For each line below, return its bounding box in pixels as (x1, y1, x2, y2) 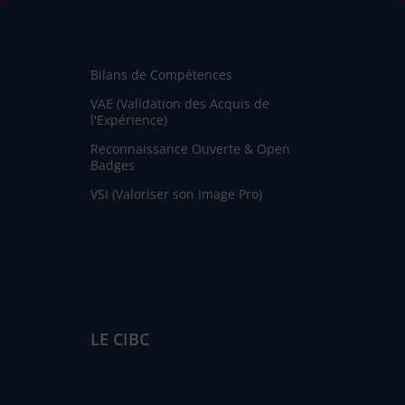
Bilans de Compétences (89, 65, 232, 83)
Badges (89, 155, 135, 174)
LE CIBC (89, 327, 149, 350)
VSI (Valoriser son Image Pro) (89, 184, 262, 202)
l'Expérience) (89, 110, 167, 128)
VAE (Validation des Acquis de (89, 94, 269, 112)
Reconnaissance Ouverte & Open (89, 139, 290, 157)
